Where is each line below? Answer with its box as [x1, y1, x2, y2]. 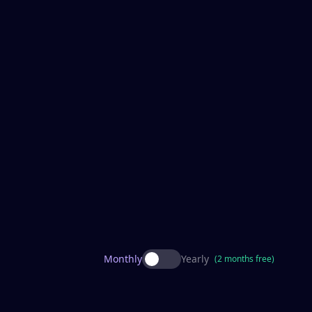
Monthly [103, 252, 142, 265]
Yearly [180, 252, 209, 265]
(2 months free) [214, 253, 274, 265]
